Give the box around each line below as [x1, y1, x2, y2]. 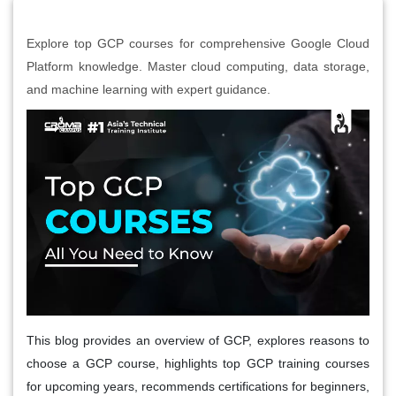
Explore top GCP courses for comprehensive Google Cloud [27, 35, 369, 50]
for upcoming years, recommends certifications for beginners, [27, 378, 369, 393]
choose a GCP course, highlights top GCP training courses [27, 355, 369, 370]
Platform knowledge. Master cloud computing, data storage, [27, 58, 369, 73]
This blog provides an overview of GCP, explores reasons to [27, 332, 369, 347]
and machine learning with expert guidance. [27, 81, 270, 96]
